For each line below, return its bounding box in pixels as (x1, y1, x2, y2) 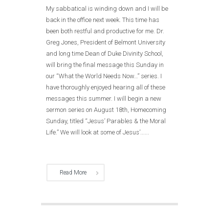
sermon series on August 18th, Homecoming (46, 106, 166, 113)
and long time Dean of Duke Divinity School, (46, 49, 163, 57)
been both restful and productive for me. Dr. (46, 27, 164, 35)
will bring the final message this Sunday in (46, 61, 164, 68)
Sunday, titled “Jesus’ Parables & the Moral (46, 117, 166, 125)
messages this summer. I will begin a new (46, 94, 161, 102)
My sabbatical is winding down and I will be (46, 4, 168, 12)
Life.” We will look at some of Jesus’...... (46, 128, 149, 136)
